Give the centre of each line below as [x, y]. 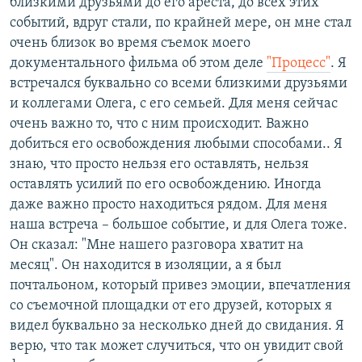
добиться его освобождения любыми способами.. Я [176, 145]
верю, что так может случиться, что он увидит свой [177, 347]
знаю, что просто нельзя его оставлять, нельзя [159, 165]
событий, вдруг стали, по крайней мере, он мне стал [181, 23]
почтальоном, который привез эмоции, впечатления [180, 286]
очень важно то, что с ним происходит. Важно [159, 124]
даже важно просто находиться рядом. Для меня [168, 205]
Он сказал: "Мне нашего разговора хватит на [157, 246]
